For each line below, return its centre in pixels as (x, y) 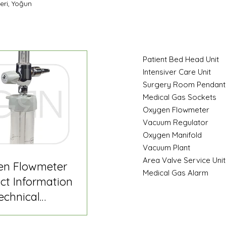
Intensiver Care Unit (177, 72)
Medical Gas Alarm (176, 173)
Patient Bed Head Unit (181, 59)
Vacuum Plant (166, 148)
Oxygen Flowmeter (176, 110)
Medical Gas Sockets (180, 97)
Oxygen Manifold (172, 135)
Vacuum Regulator (176, 122)
